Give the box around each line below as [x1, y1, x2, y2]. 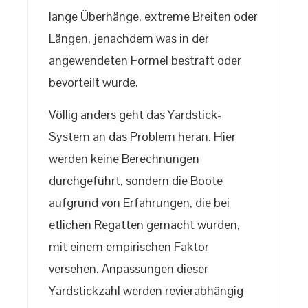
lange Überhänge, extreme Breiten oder [49, 8, 258, 25]
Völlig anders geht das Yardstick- [49, 107, 221, 123]
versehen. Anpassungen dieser [49, 261, 208, 277]
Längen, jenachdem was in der [49, 30, 209, 47]
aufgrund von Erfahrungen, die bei [49, 195, 230, 211]
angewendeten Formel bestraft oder [49, 52, 241, 69]
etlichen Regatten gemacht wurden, [49, 217, 240, 233]
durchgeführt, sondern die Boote [49, 173, 223, 189]
